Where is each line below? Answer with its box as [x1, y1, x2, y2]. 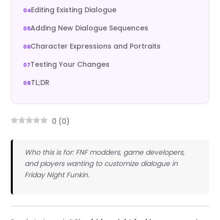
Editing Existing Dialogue [31, 5, 117, 15]
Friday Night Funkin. [24, 170, 89, 180]
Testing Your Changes [30, 59, 110, 69]
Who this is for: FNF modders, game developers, [24, 147, 185, 158]
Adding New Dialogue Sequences [30, 23, 149, 33]
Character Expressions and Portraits [30, 41, 161, 51]
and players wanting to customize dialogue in [24, 159, 178, 169]
